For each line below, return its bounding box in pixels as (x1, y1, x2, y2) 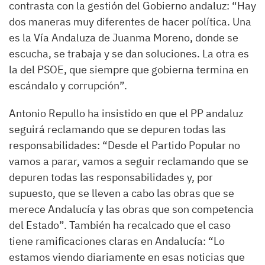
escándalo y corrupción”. (9, 78, 127, 92)
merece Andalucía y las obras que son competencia (9, 202, 254, 216)
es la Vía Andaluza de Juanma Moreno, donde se (9, 30, 238, 44)
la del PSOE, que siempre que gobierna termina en (9, 62, 248, 76)
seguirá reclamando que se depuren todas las (9, 122, 226, 136)
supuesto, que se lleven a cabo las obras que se (9, 186, 234, 200)
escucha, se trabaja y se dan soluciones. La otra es (9, 46, 249, 60)
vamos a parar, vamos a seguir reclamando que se (9, 154, 248, 168)
